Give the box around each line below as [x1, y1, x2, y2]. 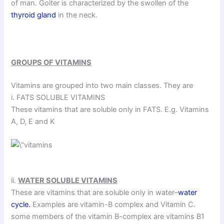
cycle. [11, 200, 31, 209]
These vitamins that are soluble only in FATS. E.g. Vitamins [11, 104, 209, 114]
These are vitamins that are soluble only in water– [11, 188, 178, 197]
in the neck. [56, 10, 98, 20]
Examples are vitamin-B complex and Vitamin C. [30, 200, 196, 209]
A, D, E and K [11, 116, 55, 126]
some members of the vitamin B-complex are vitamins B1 [11, 212, 205, 221]
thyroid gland [11, 10, 56, 20]
